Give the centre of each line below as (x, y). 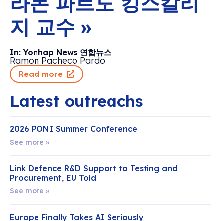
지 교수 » (51, 26)
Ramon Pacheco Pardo (57, 60)
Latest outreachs (76, 100)
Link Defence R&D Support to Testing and (94, 168)
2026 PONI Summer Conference (74, 129)
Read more (41, 74)
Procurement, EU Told (53, 177)
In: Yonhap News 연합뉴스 (61, 52)
